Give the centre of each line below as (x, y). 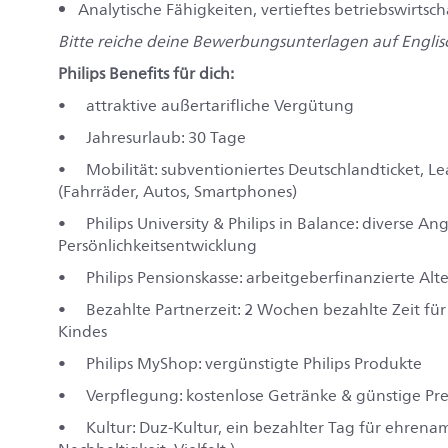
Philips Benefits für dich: (146, 73)
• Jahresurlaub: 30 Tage (152, 137)
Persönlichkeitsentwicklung (157, 245)
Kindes (82, 331)
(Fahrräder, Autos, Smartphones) (177, 191)
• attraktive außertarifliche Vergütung (206, 105)
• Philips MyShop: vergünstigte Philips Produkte (240, 363)
